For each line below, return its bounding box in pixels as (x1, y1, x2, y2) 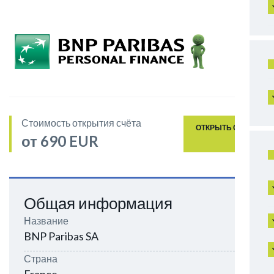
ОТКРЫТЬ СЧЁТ (196, 123, 253, 132)
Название (24, 215, 68, 226)
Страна (24, 253, 57, 264)
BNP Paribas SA (24, 229, 98, 243)
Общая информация (24, 193, 172, 213)
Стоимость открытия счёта (21, 117, 141, 128)
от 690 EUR (21, 132, 98, 150)
